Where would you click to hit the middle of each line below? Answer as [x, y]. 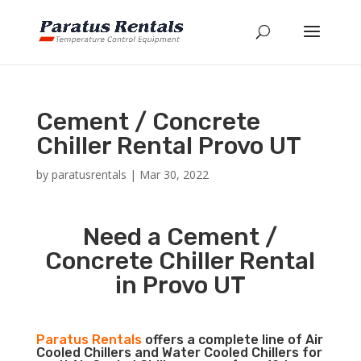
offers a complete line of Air [232, 340]
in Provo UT [180, 285]
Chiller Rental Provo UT [168, 146]
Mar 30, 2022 [174, 174]
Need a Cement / [180, 237]
